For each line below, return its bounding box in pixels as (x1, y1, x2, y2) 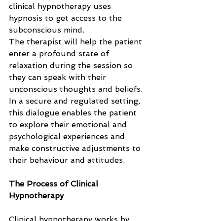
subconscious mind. (9, 25, 87, 35)
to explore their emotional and (9, 120, 129, 129)
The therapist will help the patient (9, 37, 145, 46)
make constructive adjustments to (9, 144, 143, 153)
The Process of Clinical (9, 179, 101, 188)
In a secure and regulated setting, (9, 96, 143, 106)
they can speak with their (9, 73, 109, 82)
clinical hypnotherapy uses (9, 1, 113, 11)
